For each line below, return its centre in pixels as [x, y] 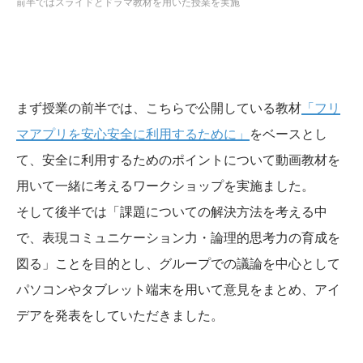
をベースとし [288, 135]
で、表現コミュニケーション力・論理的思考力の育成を [178, 238]
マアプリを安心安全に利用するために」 [133, 135]
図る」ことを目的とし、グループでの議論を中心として [178, 264]
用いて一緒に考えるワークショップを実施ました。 [165, 186]
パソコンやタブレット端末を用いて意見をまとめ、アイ [178, 290]
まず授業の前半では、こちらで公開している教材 [159, 109]
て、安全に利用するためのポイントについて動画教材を [178, 160]
